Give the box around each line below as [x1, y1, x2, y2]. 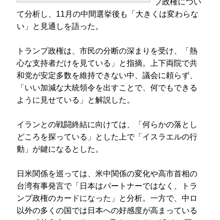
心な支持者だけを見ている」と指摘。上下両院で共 [17, 58, 197, 67]
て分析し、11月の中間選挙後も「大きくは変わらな [17, 9, 198, 18]
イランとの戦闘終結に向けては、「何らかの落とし [17, 120, 197, 129]
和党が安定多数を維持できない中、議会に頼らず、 [17, 71, 197, 80]
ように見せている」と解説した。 [17, 95, 135, 104]
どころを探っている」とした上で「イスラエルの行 [17, 132, 197, 141]
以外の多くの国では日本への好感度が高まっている [17, 206, 197, 215]
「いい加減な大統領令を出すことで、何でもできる [17, 83, 197, 92]
